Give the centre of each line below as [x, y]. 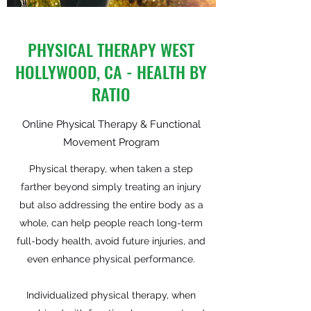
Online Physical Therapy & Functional [111, 124]
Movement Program [111, 142]
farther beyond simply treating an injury [111, 187]
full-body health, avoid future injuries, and [111, 241]
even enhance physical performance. [111, 259]
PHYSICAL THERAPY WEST [111, 49]
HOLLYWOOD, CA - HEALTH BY [111, 72]
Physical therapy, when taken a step [111, 169]
